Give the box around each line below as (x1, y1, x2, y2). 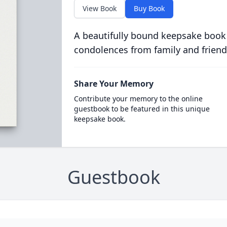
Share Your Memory (73, 78, 154, 89)
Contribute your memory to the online (73, 94, 203, 103)
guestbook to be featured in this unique (73, 104, 210, 113)
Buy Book (133, 4, 165, 13)
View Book (82, 4, 117, 13)
